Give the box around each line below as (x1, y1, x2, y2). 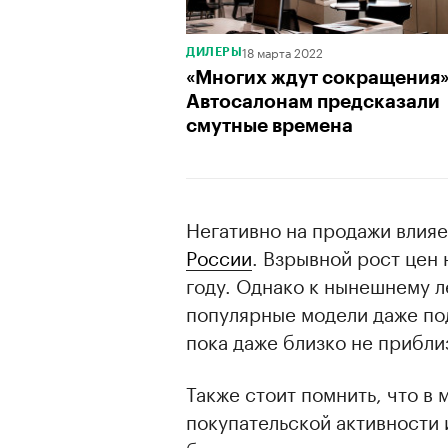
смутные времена (186, 115, 353, 135)
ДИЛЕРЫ (186, 45, 242, 58)
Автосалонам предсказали (186, 91, 440, 111)
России (186, 240, 252, 271)
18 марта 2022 (242, 41, 323, 61)
